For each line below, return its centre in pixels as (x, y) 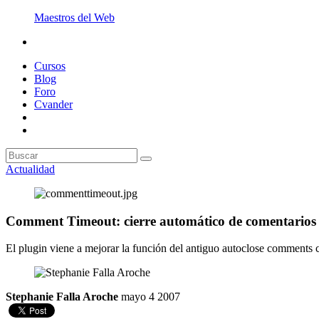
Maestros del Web (74, 17)
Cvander (53, 104)
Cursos (50, 66)
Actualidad (30, 169)
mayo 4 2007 (151, 297)
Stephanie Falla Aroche (62, 297)
